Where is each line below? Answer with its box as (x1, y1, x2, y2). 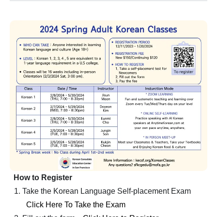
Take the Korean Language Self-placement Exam (22, 187, 195, 196)
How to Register (10, 173, 72, 182)
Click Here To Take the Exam (26, 201, 125, 209)
